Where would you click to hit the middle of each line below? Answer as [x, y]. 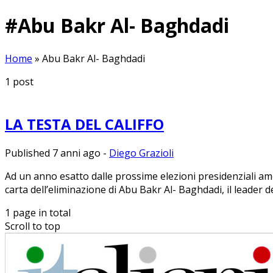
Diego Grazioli [141, 153]
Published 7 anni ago [53, 153]
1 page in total [38, 212]
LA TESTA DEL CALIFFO [84, 124]
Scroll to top [33, 226]
